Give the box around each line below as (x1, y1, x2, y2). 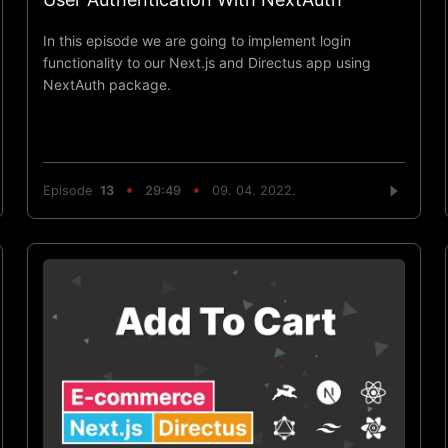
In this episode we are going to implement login (42, 31, 351, 49)
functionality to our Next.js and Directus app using (42, 53, 371, 71)
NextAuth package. (42, 75, 171, 93)
